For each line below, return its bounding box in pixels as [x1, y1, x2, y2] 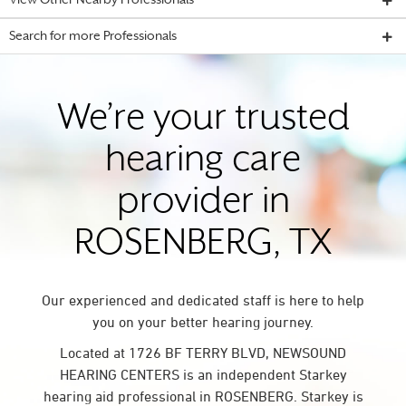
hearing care [105, 145, 301, 179]
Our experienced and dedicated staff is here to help [42, 292, 364, 308]
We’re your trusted [56, 103, 350, 137]
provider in [116, 187, 290, 220]
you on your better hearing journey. [92, 314, 314, 330]
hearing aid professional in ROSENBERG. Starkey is [43, 388, 363, 404]
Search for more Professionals [9, 31, 177, 43]
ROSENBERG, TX [74, 228, 332, 262]
